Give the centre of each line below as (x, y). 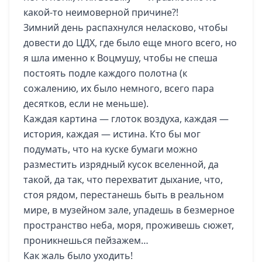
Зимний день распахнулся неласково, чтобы (125, 27)
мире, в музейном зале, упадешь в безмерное (129, 210)
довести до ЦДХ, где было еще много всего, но (130, 43)
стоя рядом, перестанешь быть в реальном (124, 195)
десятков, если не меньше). (86, 104)
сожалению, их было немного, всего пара (119, 88)
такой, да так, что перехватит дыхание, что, (123, 180)
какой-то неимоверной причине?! (101, 12)
